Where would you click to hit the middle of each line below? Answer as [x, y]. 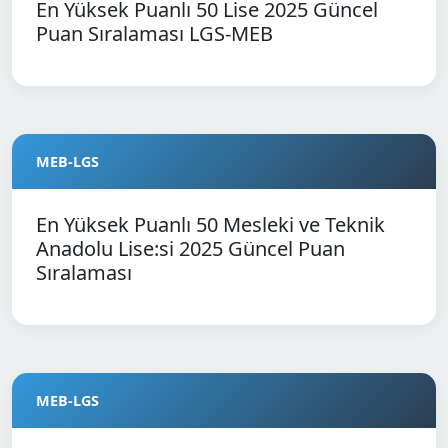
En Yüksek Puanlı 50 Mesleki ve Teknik [210, 224]
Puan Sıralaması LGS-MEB [154, 33]
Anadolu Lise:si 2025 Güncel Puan [190, 248]
